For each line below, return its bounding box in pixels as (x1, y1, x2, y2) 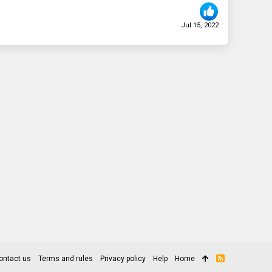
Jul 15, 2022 (181, 21, 219, 29)
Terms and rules (38, 254, 93, 263)
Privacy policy (100, 254, 146, 263)
